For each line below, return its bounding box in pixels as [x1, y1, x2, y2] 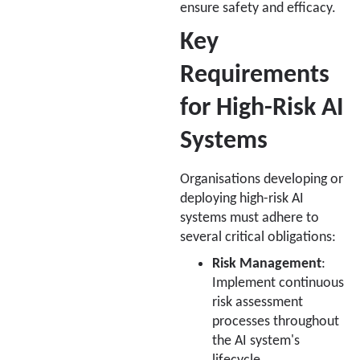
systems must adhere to [180, 211, 319, 225]
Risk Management [212, 256, 321, 271]
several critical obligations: [180, 231, 336, 244]
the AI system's [212, 333, 300, 348]
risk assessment [212, 295, 303, 309]
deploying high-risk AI [180, 192, 304, 206]
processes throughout [212, 314, 339, 329]
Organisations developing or [180, 173, 343, 186]
